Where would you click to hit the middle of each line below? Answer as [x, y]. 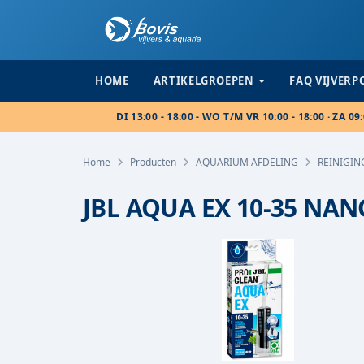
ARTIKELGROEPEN [204, 80]
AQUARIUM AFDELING [247, 162]
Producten [153, 162]
